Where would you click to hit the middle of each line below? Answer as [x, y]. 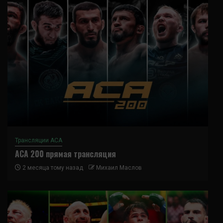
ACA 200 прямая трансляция [65, 154]
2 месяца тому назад [52, 167]
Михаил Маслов [119, 167]
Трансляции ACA [39, 140]
